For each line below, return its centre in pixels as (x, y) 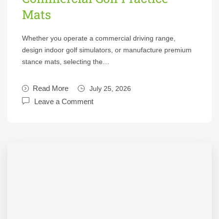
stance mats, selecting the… (66, 62)
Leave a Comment (64, 101)
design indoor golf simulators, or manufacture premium (107, 50)
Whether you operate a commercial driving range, (99, 38)
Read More (51, 88)
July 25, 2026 (110, 88)
